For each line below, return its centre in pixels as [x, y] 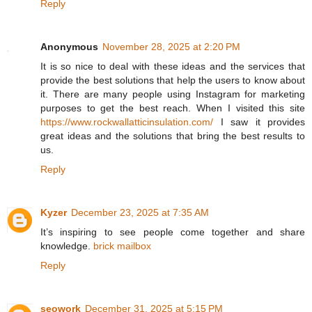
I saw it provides [259, 122]
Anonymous [69, 47]
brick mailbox [122, 246]
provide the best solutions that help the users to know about [173, 80]
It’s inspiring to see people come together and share [173, 232]
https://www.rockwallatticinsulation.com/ [127, 122]
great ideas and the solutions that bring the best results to [173, 136]
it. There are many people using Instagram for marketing [173, 94]
